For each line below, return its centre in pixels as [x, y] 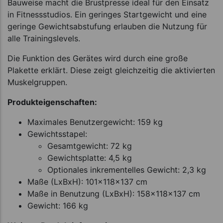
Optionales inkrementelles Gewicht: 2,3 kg [127, 169]
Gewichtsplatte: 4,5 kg [90, 158]
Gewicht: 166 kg [58, 205]
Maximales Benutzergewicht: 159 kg [95, 122]
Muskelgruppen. [37, 82]
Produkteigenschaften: [52, 102]
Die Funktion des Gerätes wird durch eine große [98, 58]
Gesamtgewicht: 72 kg [90, 146]
